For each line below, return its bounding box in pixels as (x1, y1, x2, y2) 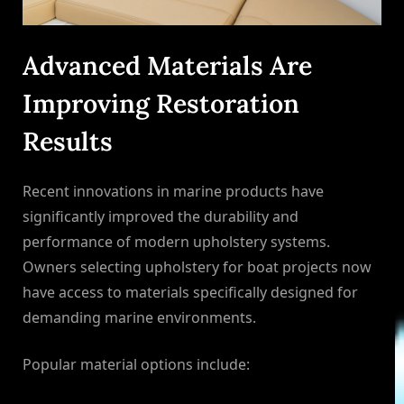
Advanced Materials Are (23, 48, 312, 82)
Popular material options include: (23, 354, 250, 375)
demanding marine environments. (23, 308, 256, 328)
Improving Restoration (23, 86, 299, 120)
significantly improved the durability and (23, 207, 298, 227)
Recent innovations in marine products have (23, 181, 324, 202)
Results (23, 124, 113, 158)
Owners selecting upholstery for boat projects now (23, 257, 372, 278)
